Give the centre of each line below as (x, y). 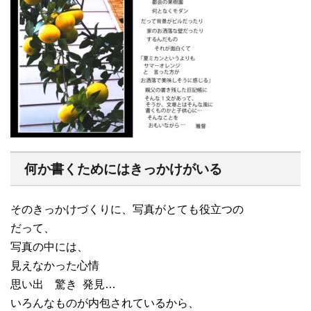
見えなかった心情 (55, 265)
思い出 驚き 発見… (63, 284)
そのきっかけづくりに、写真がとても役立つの (127, 209)
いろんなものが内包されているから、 (105, 303)
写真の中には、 (49, 246)
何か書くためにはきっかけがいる (123, 169)
